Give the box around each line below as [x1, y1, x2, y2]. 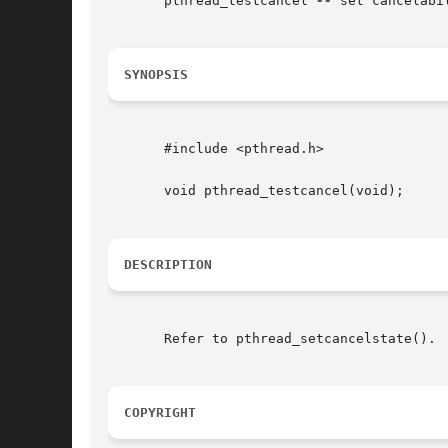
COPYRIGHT [124, 405, 196, 421]
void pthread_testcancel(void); [108, 183, 404, 199]
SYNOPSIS [124, 67, 188, 83]
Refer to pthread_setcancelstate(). [108, 331, 436, 347]
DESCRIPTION [124, 257, 212, 273]
